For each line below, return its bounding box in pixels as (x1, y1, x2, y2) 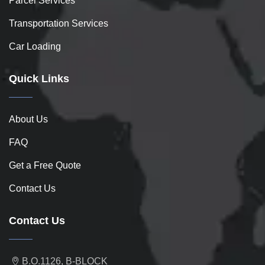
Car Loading (9, 41, 61, 51)
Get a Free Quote (9, 160, 81, 170)
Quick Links (9, 73, 69, 85)
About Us (9, 114, 48, 124)
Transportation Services (9, 18, 108, 28)
